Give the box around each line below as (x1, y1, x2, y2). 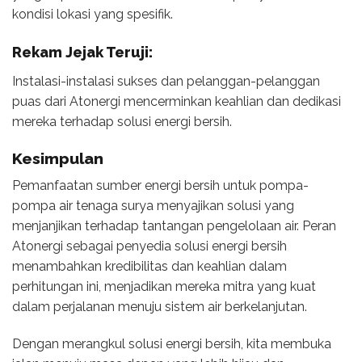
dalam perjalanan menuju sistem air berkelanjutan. (12, 299, 307, 315)
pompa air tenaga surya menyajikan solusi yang (12, 198, 294, 214)
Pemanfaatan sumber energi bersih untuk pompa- (12, 178, 309, 194)
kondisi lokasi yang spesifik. (12, 6, 173, 22)
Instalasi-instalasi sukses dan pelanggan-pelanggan (12, 73, 320, 89)
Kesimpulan (12, 149, 103, 167)
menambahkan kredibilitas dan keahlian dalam (12, 259, 287, 275)
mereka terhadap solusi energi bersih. (12, 113, 232, 129)
